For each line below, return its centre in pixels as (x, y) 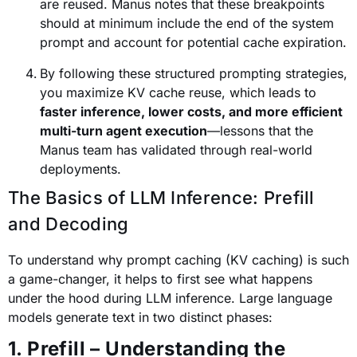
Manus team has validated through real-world (176, 149)
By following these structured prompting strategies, (194, 73)
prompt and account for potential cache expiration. (193, 43)
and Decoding (69, 224)
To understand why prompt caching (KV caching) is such (178, 259)
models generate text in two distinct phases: (140, 317)
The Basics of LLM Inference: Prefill (161, 197)
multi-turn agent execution (124, 130)
